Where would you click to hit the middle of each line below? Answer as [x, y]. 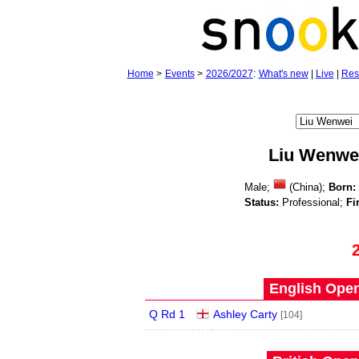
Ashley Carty [245, 314]
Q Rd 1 [167, 314]
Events [179, 74]
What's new [283, 74]
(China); [307, 187]
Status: [261, 202]
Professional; [312, 202]
